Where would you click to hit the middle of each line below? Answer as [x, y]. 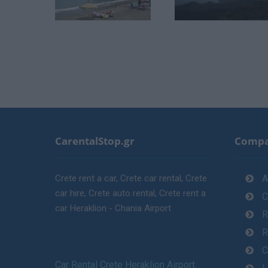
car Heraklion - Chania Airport [113, 208]
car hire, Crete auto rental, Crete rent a [130, 194]
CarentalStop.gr [95, 141]
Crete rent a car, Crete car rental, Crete [131, 179]
